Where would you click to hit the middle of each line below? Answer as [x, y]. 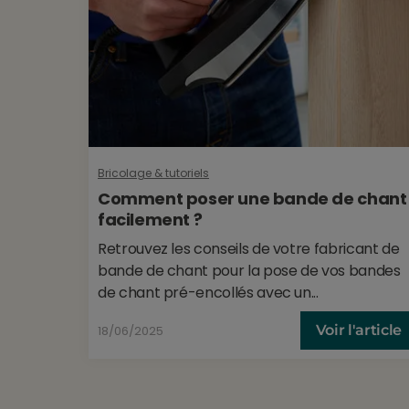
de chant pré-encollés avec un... [208, 292]
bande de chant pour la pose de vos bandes [249, 270]
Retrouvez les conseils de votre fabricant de [249, 248]
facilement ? [150, 219]
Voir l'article [358, 330]
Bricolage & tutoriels [153, 173]
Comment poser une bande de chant [252, 198]
